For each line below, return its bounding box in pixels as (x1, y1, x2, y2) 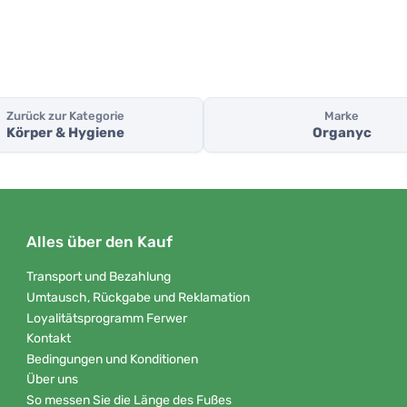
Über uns (26, 372, 78, 388)
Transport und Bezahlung (26, 269, 171, 285)
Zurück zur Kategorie (6, 109, 124, 124)
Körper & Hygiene (6, 124, 124, 142)
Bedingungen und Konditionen (26, 351, 198, 367)
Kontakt (26, 331, 71, 347)
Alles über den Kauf (26, 233, 173, 252)
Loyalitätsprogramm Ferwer (26, 310, 187, 326)
